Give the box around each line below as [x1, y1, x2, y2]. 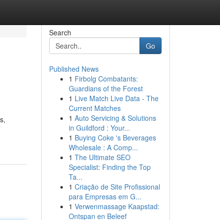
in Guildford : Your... [68, 123, 130, 133]
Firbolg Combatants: [74, 74, 138, 83]
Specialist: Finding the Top [68, 162, 151, 172]
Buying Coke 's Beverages [74, 133, 156, 142]
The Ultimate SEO [74, 152, 131, 162]
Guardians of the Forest [68, 83, 143, 93]
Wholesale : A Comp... [68, 142, 138, 152]
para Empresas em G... [68, 192, 141, 201]
